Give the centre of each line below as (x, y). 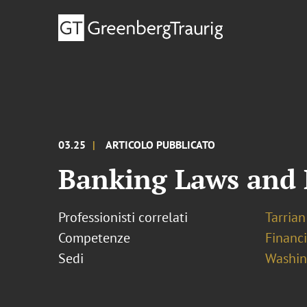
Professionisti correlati (123, 217)
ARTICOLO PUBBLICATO (161, 145)
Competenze (95, 238)
